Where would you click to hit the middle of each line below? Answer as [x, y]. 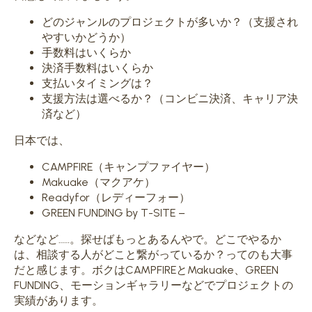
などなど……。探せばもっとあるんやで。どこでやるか [148, 239]
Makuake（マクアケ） [99, 182]
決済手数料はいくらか [97, 68]
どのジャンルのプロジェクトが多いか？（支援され [170, 22]
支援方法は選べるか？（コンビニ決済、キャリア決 [170, 98]
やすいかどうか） [86, 37]
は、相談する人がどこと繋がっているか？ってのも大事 [153, 254]
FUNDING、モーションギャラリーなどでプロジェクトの [154, 285]
